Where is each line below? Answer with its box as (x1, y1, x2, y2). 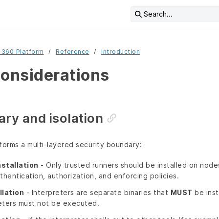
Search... (143, 9, 173, 18)
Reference (56, 48, 89, 55)
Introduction (101, 48, 140, 55)
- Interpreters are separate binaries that (24, 188, 171, 197)
